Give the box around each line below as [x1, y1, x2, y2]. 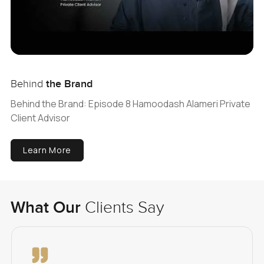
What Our [10, 198, 81, 218]
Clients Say [84, 198, 164, 218]
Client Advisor [10, 111, 70, 124]
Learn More [22, 144, 71, 156]
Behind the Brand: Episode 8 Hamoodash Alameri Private [10, 97, 250, 110]
